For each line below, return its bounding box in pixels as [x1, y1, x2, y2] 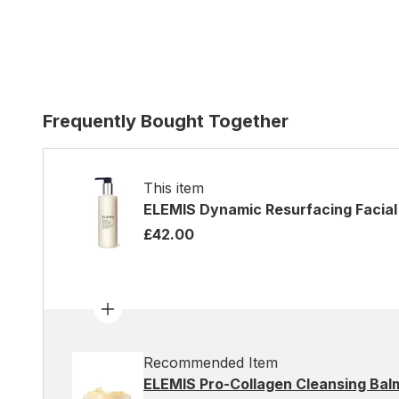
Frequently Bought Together [43, 110, 289, 132]
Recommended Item [143, 354, 278, 371]
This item [143, 179, 204, 197]
